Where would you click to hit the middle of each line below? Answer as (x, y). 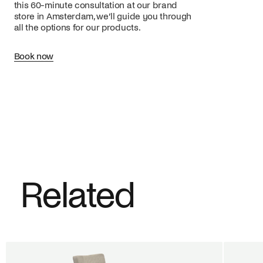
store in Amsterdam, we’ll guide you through (103, 17)
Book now (34, 56)
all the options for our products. (77, 28)
